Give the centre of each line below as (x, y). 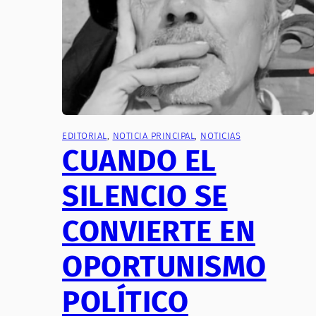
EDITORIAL (85, 135)
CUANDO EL (139, 160)
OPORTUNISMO (164, 266)
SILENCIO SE (145, 196)
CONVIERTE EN (159, 231)
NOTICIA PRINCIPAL (153, 135)
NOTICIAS (220, 135)
